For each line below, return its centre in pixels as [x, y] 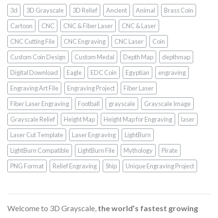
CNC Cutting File [33, 42]
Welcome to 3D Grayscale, [53, 208]
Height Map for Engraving [138, 119]
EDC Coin [104, 73]
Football [89, 104]
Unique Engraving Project [160, 166]
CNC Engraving [85, 42]
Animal [145, 10]
